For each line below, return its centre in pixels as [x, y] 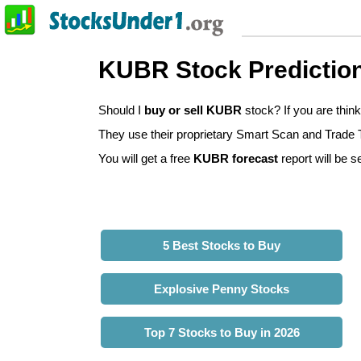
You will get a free [146, 159]
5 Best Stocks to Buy [222, 246]
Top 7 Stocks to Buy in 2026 [222, 333]
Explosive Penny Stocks [222, 289]
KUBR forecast [236, 159]
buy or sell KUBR [193, 110]
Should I [121, 110]
